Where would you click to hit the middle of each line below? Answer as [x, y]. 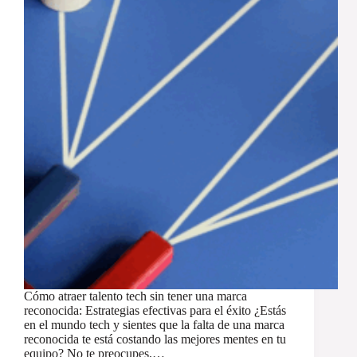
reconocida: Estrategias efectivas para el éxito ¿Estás [155, 311]
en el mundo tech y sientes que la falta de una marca [154, 325]
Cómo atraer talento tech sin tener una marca [135, 296]
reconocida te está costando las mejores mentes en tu [155, 339]
